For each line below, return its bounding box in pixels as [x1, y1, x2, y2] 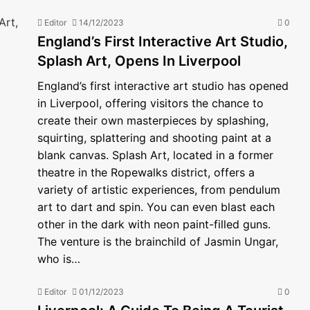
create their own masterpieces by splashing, [37, 113, 268, 127]
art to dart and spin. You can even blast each [37, 200, 275, 214]
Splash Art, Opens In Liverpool [37, 53, 241, 69]
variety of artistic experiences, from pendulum [37, 183, 280, 197]
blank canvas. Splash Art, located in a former [37, 148, 273, 162]
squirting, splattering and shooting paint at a [37, 131, 271, 145]
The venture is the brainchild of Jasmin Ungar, [37, 235, 278, 248]
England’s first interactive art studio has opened [37, 79, 289, 93]
